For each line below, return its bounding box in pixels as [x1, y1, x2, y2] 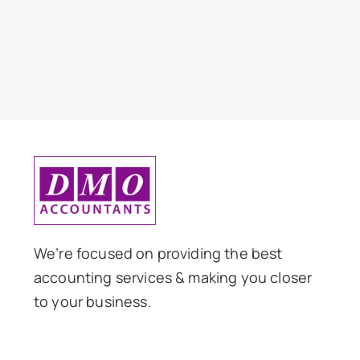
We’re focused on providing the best [33, 243, 283, 263]
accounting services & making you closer [33, 267, 313, 287]
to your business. [33, 291, 152, 311]
